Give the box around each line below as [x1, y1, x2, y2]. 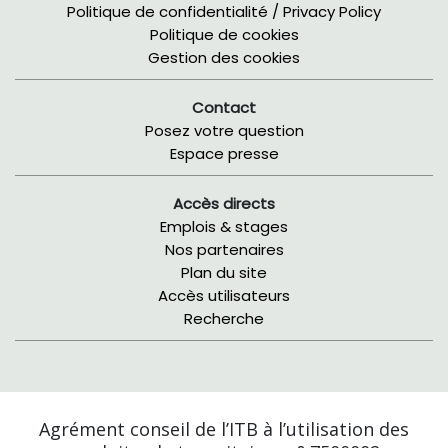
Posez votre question [144, 120, 304, 142]
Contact [192, 97, 256, 119]
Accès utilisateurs [158, 285, 290, 307]
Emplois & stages [160, 216, 288, 238]
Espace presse [169, 143, 279, 165]
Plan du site [181, 262, 267, 284]
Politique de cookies [149, 24, 299, 46]
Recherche [184, 308, 264, 330]
